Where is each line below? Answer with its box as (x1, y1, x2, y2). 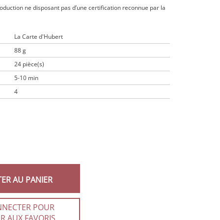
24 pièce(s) (14, 60, 44, 68)
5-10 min (14, 74, 38, 82)
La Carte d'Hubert (14, 32, 63, 41)
